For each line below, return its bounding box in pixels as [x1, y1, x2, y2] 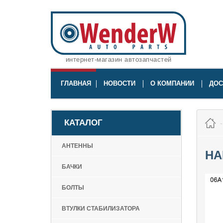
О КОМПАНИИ [150, 80, 194, 87]
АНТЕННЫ [62, 142, 93, 149]
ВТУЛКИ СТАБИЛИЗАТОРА [62, 205, 140, 212]
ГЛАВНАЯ [61, 80, 91, 87]
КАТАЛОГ [64, 118, 103, 127]
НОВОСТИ [104, 80, 135, 87]
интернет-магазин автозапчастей [65, 55, 172, 63]
